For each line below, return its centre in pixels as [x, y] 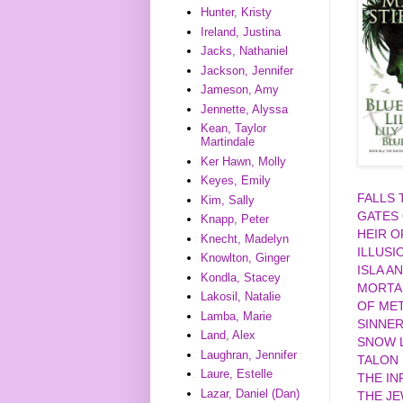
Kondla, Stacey [241, 277]
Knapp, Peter [235, 219]
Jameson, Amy [240, 90]
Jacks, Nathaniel [245, 51]
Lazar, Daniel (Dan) [251, 393]
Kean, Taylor [234, 129]
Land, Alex [228, 336]
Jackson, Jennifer [247, 70]
